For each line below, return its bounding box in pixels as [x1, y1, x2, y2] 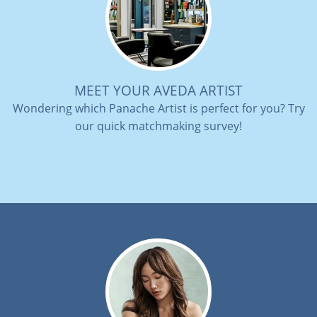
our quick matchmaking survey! [75, 118, 242, 134]
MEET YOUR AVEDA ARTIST [74, 81, 243, 100]
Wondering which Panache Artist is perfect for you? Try [12, 100, 305, 116]
